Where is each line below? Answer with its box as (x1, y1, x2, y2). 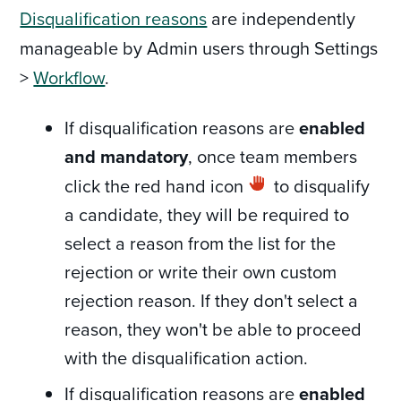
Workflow (33, 64, 106, 90)
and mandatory (64, 142, 189, 169)
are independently (207, 4, 356, 31)
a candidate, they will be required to (64, 200, 350, 227)
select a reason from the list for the (64, 229, 337, 256)
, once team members (188, 142, 358, 169)
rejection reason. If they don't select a (64, 286, 359, 313)
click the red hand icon (64, 172, 244, 199)
